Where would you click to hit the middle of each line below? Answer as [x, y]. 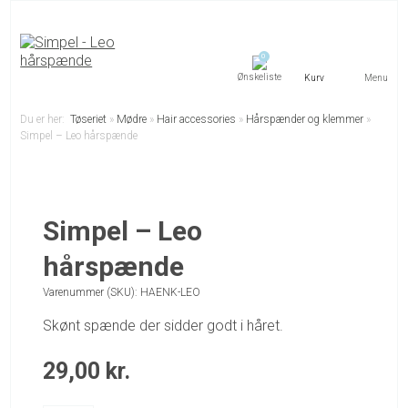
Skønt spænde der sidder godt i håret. [163, 326]
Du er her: [46, 119]
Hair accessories [197, 119]
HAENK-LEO [171, 293]
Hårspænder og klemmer [305, 119]
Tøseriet [89, 119]
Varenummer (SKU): [92, 293]
